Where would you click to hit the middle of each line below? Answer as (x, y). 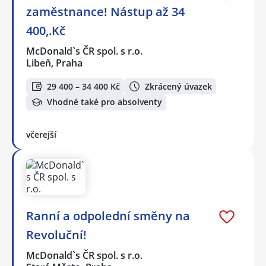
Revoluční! (56, 235)
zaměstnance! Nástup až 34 (105, 12)
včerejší (41, 134)
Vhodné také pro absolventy (104, 102)
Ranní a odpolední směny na (108, 216)
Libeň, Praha (54, 63)
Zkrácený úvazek (178, 86)
